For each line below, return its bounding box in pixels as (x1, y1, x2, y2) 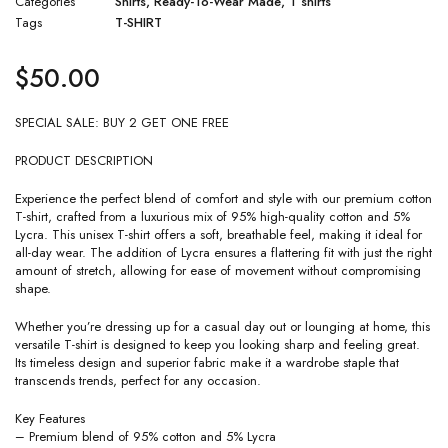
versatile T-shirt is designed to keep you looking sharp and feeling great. (15, 335, 420, 355)
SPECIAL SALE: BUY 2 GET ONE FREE (15, 113, 229, 133)
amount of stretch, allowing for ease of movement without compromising (15, 261, 421, 281)
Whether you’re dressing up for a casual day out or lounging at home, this (15, 317, 430, 337)
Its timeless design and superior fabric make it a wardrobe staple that (15, 353, 399, 373)
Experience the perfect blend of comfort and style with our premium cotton (15, 189, 432, 209)
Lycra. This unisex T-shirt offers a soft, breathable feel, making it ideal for (15, 225, 422, 245)
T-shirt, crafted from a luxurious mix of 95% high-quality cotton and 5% (15, 207, 410, 227)
